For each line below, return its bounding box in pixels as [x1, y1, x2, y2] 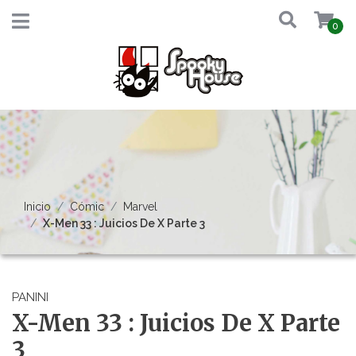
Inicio [24, 200, 51, 213]
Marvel [123, 200, 157, 213]
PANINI [12, 290, 48, 304]
